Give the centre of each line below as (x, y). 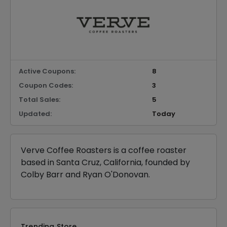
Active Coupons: (47, 71)
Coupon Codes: (46, 85)
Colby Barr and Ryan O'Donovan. (86, 175)
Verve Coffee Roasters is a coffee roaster (104, 150)
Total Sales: (40, 100)
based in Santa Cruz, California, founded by (105, 162)
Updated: (35, 114)
